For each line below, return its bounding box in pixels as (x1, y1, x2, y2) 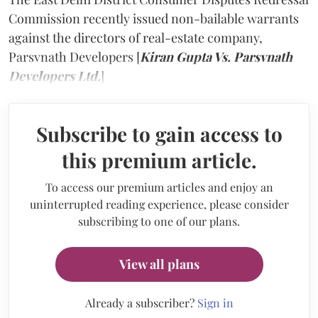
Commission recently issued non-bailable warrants (9, 9, 299, 27)
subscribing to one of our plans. (78, 213, 240, 229)
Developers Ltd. (9, 67, 101, 84)
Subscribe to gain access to (35, 120, 283, 147)
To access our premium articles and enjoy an (45, 179, 273, 194)
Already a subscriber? (84, 295, 197, 310)
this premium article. (61, 146, 257, 173)
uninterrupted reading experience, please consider (29, 196, 289, 212)
